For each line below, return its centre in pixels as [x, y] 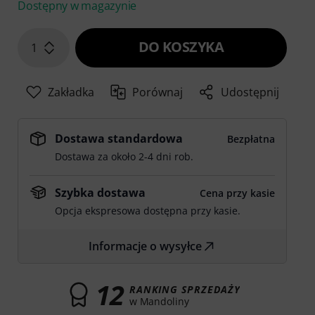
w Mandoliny [159, 301]
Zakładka [71, 92]
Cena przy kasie [237, 193]
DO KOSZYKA [181, 47]
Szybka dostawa [101, 193]
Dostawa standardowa [119, 139]
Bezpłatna [251, 139]
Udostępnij [250, 92]
